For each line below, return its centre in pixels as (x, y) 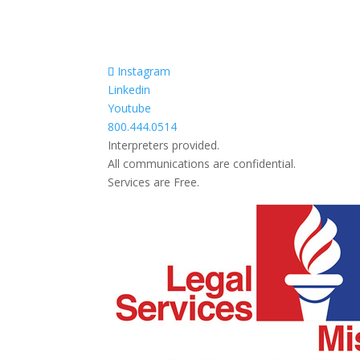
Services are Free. (154, 182)
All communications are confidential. (202, 164)
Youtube (130, 108)
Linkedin (129, 90)
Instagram (144, 71)
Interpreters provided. (164, 145)
